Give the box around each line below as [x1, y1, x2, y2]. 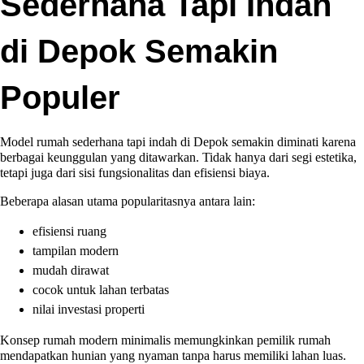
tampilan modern [32, 244, 119, 258]
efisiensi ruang [32, 224, 106, 238]
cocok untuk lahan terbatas [32, 283, 169, 297]
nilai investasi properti [32, 302, 145, 316]
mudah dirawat [32, 263, 109, 277]
